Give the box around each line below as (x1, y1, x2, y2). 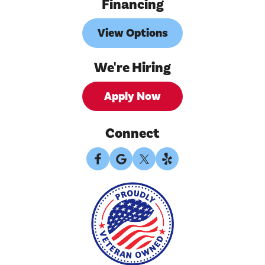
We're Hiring (94, 59, 171, 77)
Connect (105, 124, 160, 143)
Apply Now (104, 89, 161, 105)
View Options (97, 25, 168, 41)
